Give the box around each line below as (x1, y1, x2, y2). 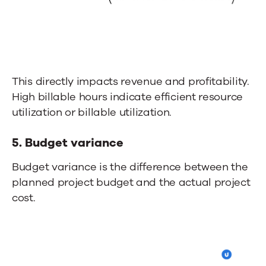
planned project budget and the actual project (12, 175, 251, 190)
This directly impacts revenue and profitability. (12, 74, 249, 89)
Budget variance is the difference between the (12, 160, 248, 175)
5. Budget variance (12, 135, 123, 151)
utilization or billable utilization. (12, 105, 172, 120)
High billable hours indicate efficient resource (12, 90, 243, 104)
